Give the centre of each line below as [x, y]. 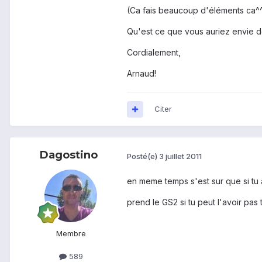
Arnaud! [142, 74]
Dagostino [68, 155]
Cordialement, [154, 53]
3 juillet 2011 [180, 156]
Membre [71, 234]
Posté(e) [143, 156]
